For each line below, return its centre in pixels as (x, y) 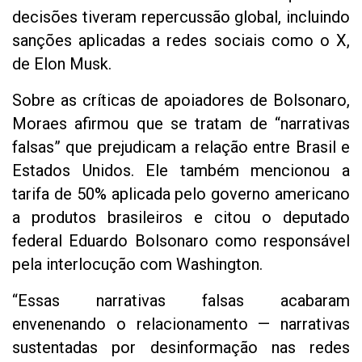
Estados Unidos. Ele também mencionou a (181, 170)
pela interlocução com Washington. (137, 264)
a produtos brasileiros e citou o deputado (181, 217)
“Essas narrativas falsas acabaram (181, 300)
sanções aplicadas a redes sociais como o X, (181, 40)
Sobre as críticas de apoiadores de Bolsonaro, (181, 100)
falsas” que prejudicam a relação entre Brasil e (181, 147)
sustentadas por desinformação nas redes (181, 347)
